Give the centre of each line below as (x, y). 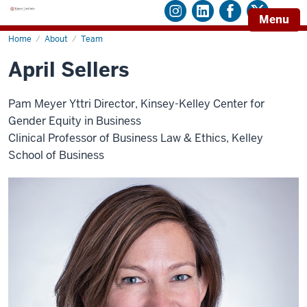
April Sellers (69, 70)
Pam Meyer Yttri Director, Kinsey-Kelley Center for (136, 104)
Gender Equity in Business (75, 121)
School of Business (56, 155)
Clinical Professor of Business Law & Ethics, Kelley (136, 138)
